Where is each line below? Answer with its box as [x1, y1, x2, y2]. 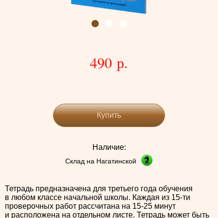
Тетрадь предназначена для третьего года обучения [5, 184, 193, 193]
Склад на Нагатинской [65, 157, 136, 165]
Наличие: [92, 143, 126, 152]
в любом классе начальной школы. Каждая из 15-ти [5, 193, 190, 202]
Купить [97, 111, 121, 120]
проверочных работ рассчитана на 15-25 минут [5, 202, 176, 211]
